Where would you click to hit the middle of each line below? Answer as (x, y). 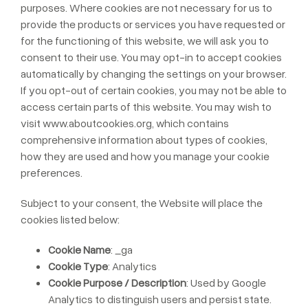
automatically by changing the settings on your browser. (154, 74)
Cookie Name (79, 250)
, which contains (190, 123)
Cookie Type (78, 266)
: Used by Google (226, 283)
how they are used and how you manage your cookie (145, 156)
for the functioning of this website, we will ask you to (145, 41)
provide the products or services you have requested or (153, 24)
